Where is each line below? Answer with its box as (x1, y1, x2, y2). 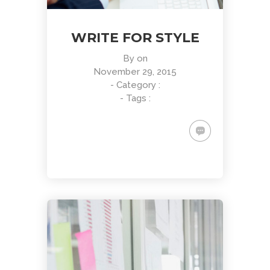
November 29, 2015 (93, 66, 177, 77)
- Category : (110, 80, 160, 90)
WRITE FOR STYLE (71, 30, 199, 46)
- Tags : (119, 93, 151, 104)
